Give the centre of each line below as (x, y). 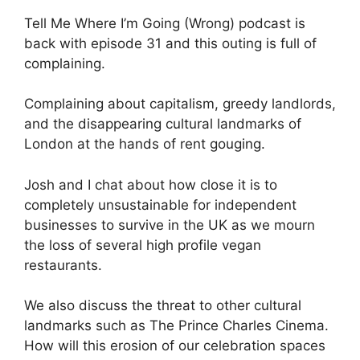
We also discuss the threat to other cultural (163, 305)
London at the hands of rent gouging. (145, 144)
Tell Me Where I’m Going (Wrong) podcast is (165, 23)
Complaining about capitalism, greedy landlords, (180, 104)
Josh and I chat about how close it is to (151, 184)
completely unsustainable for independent (160, 205)
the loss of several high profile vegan (143, 245)
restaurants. (63, 265)
